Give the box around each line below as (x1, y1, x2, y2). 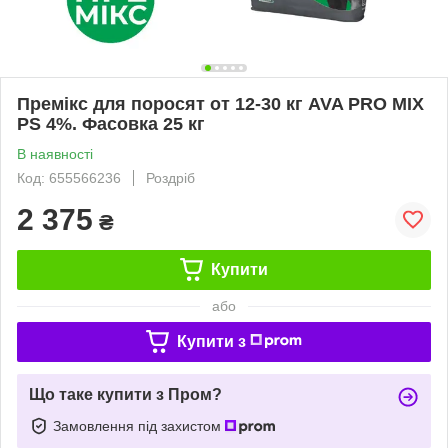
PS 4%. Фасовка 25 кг (17, 113, 205, 134)
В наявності (17, 145, 93, 162)
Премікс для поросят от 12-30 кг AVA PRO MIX (17, 93, 424, 114)
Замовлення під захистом (53, 417, 225, 434)
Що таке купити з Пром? (29, 385, 222, 403)
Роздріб (146, 169, 195, 186)
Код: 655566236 (17, 169, 121, 186)
